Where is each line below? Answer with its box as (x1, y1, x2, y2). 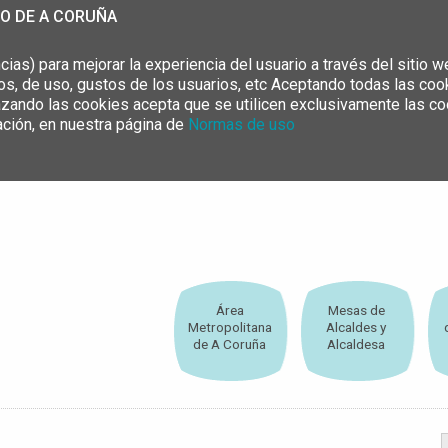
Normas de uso (188, 115, 295, 134)
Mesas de (327, 302, 385, 319)
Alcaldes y (326, 319, 387, 336)
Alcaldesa (327, 336, 386, 353)
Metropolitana (187, 319, 272, 336)
